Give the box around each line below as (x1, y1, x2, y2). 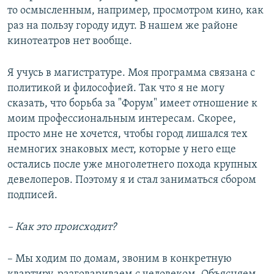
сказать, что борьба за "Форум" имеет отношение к (7, 98, 257, 110)
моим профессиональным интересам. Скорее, (7, 113, 236, 125)
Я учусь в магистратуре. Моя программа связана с (7, 67, 255, 80)
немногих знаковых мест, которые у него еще (7, 144, 236, 156)
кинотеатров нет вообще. (7, 35, 132, 48)
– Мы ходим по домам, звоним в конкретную (7, 253, 232, 265)
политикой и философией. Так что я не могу (7, 83, 224, 95)
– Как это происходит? (7, 221, 116, 234)
